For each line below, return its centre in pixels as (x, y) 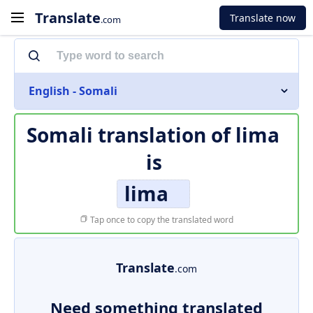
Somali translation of (131, 135)
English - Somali (73, 91)
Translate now (263, 17)
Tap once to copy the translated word (161, 220)
